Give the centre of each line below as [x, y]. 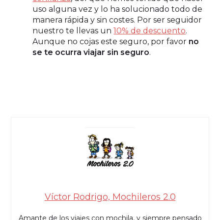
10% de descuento [150, 30]
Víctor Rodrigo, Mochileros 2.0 [110, 197]
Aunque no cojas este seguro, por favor [111, 41]
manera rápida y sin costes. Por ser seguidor [117, 20]
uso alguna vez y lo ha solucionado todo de [118, 9]
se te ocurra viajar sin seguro [91, 52]
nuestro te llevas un [73, 30]
